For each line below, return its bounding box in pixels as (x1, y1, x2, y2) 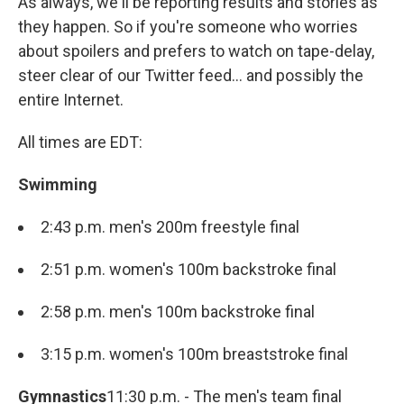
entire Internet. (18, 90, 124, 110)
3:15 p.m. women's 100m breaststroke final (41, 344, 348, 364)
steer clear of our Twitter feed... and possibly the (18, 66, 363, 86)
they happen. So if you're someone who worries (18, 17, 358, 37)
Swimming (18, 175, 97, 195)
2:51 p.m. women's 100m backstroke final (41, 260, 336, 280)
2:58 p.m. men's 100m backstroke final (41, 302, 315, 322)
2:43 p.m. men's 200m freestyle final (41, 217, 299, 237)
